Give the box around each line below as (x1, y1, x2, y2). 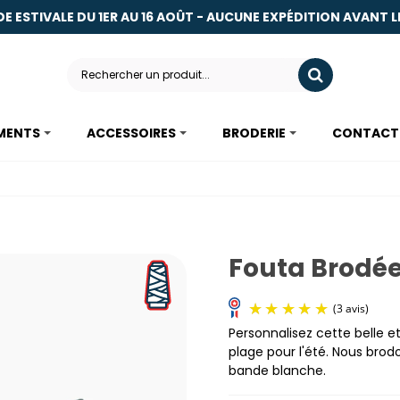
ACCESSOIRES (86, 124, 176, 142)
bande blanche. (229, 361, 326, 379)
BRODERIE (221, 124, 286, 142)
